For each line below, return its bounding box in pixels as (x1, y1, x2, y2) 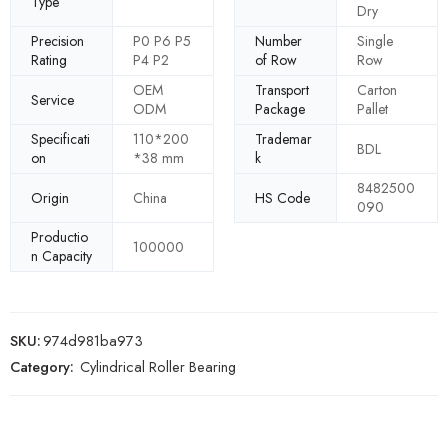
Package (255, 99, 305, 120)
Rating (31, 50, 67, 71)
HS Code (255, 187, 310, 208)
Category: (10, 356, 74, 378)
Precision (31, 31, 84, 52)
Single (357, 31, 393, 52)
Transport (255, 80, 309, 101)
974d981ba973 (43, 330, 143, 352)
